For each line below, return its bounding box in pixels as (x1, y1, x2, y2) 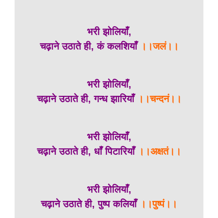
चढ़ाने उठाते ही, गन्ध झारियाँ (36, 93, 134, 104)
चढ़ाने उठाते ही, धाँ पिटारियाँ (37, 146, 135, 157)
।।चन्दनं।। (134, 93, 182, 104)
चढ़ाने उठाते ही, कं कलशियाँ (39, 41, 140, 52)
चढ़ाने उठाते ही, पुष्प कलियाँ (41, 199, 137, 209)
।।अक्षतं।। (135, 146, 181, 157)
